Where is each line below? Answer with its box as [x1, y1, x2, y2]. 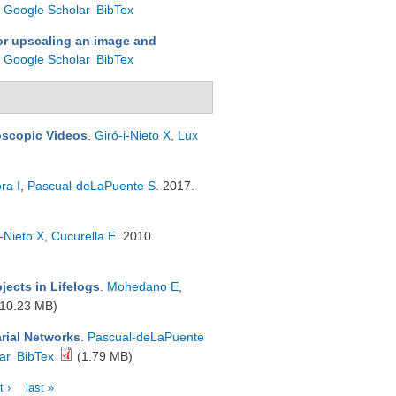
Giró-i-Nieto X [95, 128, 171, 142]
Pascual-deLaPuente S [27, 179, 156, 193]
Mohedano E [107, 279, 179, 293]
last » [26, 380, 55, 393]
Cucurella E [51, 229, 116, 243]
